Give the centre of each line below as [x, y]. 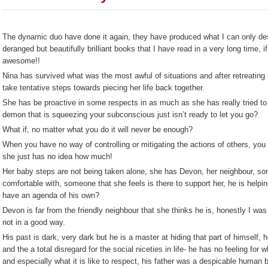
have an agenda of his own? [51, 195]
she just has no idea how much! [57, 156]
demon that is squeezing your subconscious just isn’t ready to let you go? [130, 115]
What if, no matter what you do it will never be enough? [98, 130]
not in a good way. [34, 222]
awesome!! [21, 61]
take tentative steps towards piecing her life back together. [103, 88]
